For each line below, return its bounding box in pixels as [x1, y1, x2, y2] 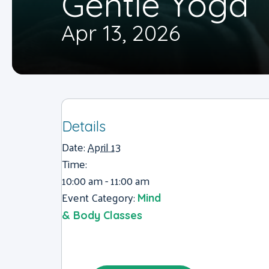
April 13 [88, 137, 121, 157]
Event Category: [62, 187, 135, 207]
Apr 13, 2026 [61, 19, 180, 46]
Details [62, 117, 106, 135]
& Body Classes [62, 208, 142, 222]
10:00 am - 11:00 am [62, 171, 150, 190]
